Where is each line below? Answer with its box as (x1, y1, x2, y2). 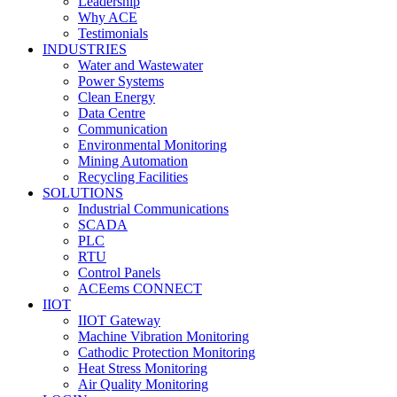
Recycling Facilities (78, 169, 188, 184)
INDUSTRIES (43, 42, 127, 57)
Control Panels (78, 265, 160, 280)
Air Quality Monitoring (78, 377, 208, 392)
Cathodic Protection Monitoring (78, 345, 255, 360)
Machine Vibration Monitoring (78, 329, 249, 344)
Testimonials (78, 26, 148, 41)
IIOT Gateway (78, 313, 160, 328)
